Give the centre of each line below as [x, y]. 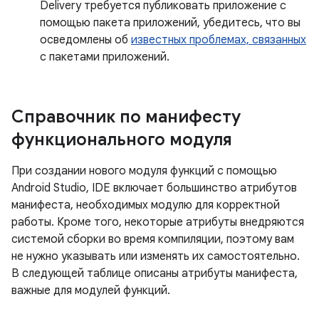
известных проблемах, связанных [219, 40]
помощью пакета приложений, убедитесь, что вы [170, 23]
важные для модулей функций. [91, 291]
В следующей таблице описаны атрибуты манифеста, [155, 274]
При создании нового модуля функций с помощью [144, 171]
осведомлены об [85, 40]
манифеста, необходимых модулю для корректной [146, 205]
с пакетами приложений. [105, 57]
